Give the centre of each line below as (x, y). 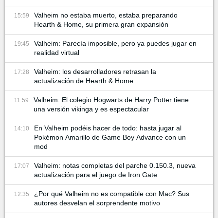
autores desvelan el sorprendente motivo (97, 203)
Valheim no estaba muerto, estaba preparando (106, 15)
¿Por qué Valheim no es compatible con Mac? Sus (112, 194)
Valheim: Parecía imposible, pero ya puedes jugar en (115, 44)
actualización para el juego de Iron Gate (143, 175)
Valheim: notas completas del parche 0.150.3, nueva (115, 166)
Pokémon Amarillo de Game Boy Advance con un (110, 137)
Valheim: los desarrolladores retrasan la (95, 72)
